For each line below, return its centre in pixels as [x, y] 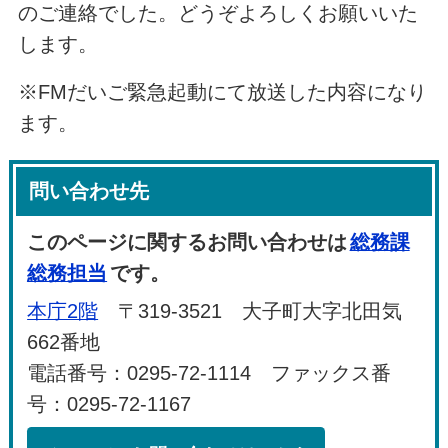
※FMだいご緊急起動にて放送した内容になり [222, 92]
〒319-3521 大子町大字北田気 [250, 311]
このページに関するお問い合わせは [187, 242]
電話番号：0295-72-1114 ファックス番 [209, 373]
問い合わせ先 [89, 191]
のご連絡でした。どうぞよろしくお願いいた [217, 13]
